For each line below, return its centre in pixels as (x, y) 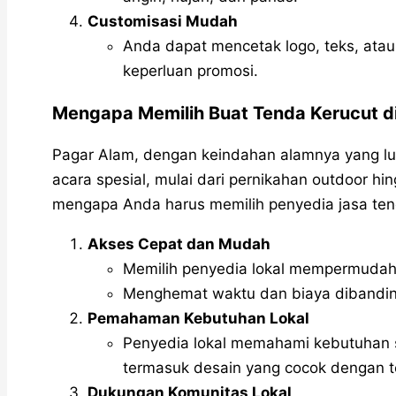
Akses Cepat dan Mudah (179, 244)
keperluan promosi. (190, 70)
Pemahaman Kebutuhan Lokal (198, 319)
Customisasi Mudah (163, 21)
